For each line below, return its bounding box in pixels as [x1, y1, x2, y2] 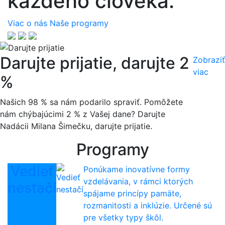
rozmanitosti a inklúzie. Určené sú [83, 200, 212, 211]
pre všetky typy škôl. [83, 212, 163, 223]
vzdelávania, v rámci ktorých [83, 176, 193, 187]
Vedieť [10, 163, 54, 180]
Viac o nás [8, 18, 47, 28]
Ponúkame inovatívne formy [83, 164, 190, 175]
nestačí [8, 179, 56, 197]
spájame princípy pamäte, [83, 188, 181, 199]
